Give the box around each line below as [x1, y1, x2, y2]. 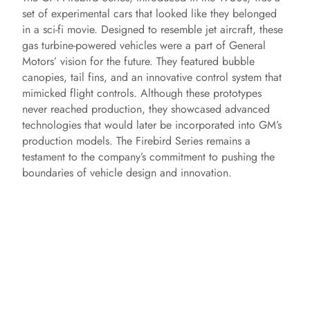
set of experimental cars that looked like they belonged [22, 6, 277, 21]
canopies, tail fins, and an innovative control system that [22, 69, 282, 85]
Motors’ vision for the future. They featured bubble [22, 53, 255, 69]
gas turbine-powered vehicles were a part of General [22, 37, 266, 53]
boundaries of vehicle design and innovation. [22, 165, 232, 181]
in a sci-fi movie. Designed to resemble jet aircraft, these [22, 21, 283, 37]
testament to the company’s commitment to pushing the [22, 149, 275, 165]
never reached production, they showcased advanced [22, 101, 270, 117]
